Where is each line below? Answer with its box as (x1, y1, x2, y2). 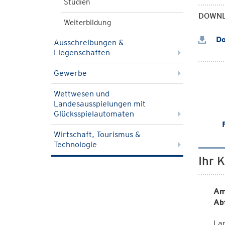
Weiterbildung (64, 18, 111, 27)
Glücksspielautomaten (54, 109, 134, 119)
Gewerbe (54, 68, 87, 78)
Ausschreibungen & (54, 38, 124, 47)
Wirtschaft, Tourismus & (54, 130, 140, 139)
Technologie (54, 140, 97, 149)
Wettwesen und (54, 89, 109, 98)
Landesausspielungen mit (54, 99, 146, 108)
